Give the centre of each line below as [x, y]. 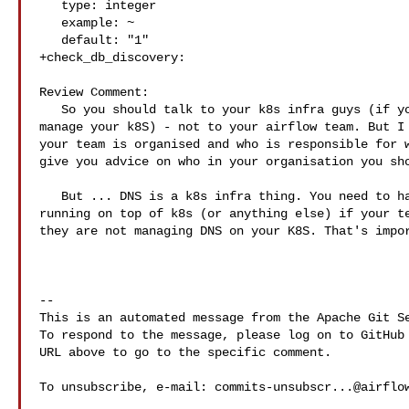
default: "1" [50, 40]
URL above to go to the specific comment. [185, 352]
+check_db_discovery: [112, 58]
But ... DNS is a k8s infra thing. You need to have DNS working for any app [50, 196]
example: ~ [50, 23]
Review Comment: [94, 92]
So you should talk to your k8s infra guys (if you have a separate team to [50, 110]
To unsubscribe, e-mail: [127, 387]
